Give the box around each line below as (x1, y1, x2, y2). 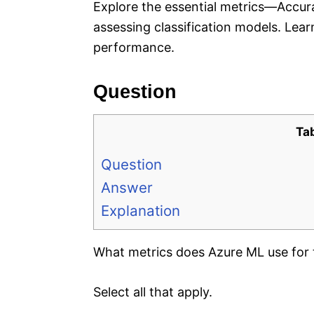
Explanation (101, 202, 180, 220)
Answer (101, 179, 153, 197)
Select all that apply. (93, 285, 212, 300)
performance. (93, 40, 175, 55)
